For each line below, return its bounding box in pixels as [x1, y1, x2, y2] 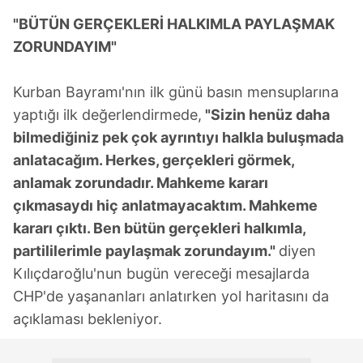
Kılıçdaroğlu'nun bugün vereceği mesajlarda [13, 265, 310, 283]
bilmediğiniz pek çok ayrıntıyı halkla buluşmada [13, 129, 344, 147]
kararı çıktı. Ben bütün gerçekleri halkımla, [13, 220, 305, 237]
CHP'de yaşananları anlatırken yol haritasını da [13, 288, 329, 305]
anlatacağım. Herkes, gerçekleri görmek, [13, 152, 294, 169]
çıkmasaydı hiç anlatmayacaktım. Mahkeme [13, 197, 318, 215]
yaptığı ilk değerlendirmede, [13, 106, 202, 124]
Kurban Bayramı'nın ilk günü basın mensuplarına [13, 83, 339, 101]
